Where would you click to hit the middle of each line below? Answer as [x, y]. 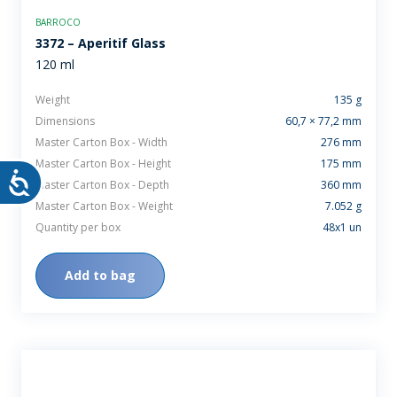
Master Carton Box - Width [101, 142]
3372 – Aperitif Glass [101, 43]
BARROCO [58, 22]
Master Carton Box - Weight [104, 206]
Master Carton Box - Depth [102, 184]
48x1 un [342, 227]
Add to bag [100, 275]
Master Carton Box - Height [103, 163]
